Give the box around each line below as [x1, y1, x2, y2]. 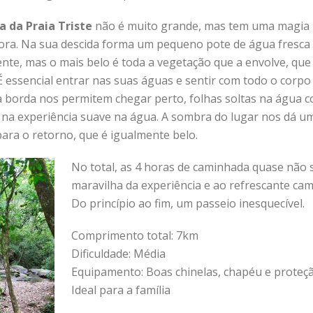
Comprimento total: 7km [71, 228, 198, 243]
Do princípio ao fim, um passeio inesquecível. [71, 196, 305, 211]
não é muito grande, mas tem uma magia [92, 18, 310, 34]
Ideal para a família [71, 282, 170, 298]
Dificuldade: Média [71, 246, 166, 261]
